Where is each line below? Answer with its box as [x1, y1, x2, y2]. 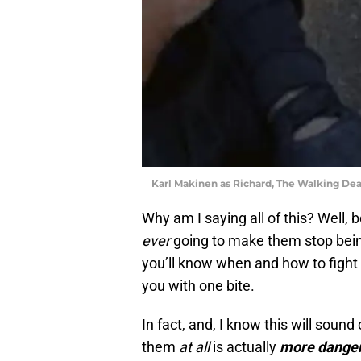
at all [179, 338, 210, 355]
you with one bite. [142, 276, 255, 294]
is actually [210, 338, 280, 355]
